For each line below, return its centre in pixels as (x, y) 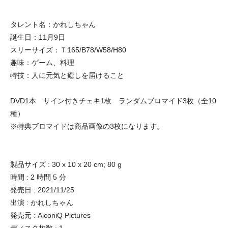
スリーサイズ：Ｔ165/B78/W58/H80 (68, 50)
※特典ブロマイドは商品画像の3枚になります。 (87, 126)
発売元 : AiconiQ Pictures (50, 216)
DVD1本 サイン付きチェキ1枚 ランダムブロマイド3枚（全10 (113, 101)
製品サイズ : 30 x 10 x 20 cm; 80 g (66, 165)
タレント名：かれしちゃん (53, 25)
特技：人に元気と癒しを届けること (67, 76)
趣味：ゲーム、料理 (42, 63)
